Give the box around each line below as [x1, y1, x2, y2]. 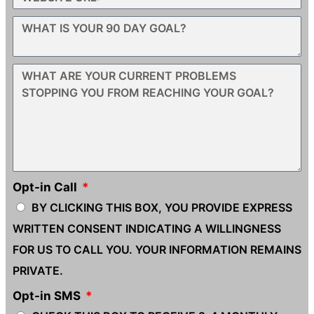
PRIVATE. [13, 264, 63, 278]
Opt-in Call [13, 180, 80, 195]
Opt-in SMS [13, 289, 83, 303]
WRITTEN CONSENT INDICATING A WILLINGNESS [13, 221, 281, 236]
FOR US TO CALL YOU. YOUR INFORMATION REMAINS [13, 243, 301, 257]
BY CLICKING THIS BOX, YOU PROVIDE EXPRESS [32, 200, 292, 215]
